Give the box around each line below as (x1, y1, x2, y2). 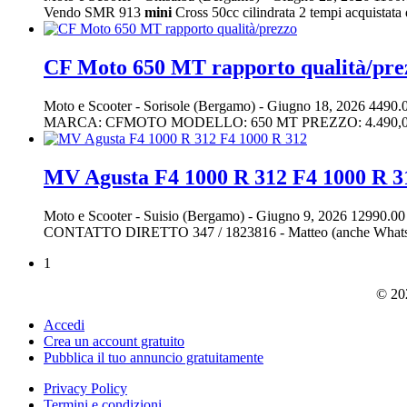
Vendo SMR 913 (44, 5, 144, 21)
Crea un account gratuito (44, 333, 184, 349)
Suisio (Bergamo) (144, 207, 248, 223)
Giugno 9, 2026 (253, 207, 351, 223)
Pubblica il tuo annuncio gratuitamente (44, 349, 263, 365)
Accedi (44, 316, 84, 333)
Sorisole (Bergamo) (144, 98, 259, 114)
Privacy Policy (44, 380, 127, 396)
